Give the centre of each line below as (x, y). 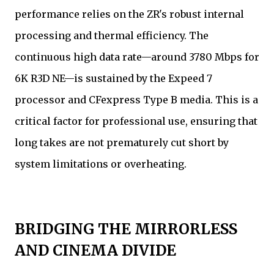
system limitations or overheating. (101, 164)
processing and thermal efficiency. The (112, 36)
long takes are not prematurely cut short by (122, 143)
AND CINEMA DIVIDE (95, 251)
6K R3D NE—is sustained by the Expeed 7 (113, 79)
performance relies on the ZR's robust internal (129, 14)
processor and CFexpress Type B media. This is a (136, 100)
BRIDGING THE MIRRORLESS (126, 229)
